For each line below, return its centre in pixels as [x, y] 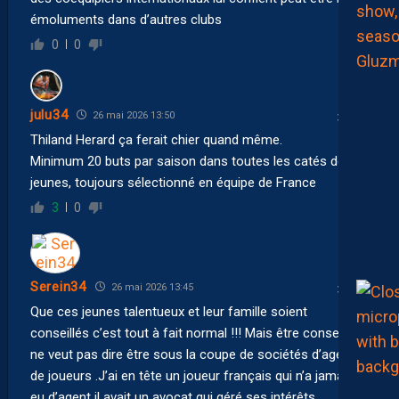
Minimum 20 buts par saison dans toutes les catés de [187, 161]
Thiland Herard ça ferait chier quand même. [156, 139]
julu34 [49, 115]
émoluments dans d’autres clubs [126, 19]
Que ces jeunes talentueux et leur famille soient [169, 311]
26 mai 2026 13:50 [133, 115]
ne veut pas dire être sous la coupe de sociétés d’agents [196, 354]
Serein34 [58, 287]
